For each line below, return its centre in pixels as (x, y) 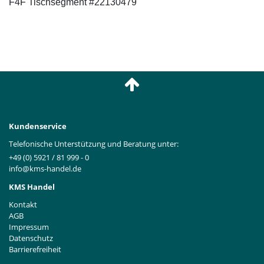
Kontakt (23, 204)
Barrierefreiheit (35, 249)
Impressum (29, 227)
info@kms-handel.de (45, 168)
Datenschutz (31, 238)
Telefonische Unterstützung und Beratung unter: (94, 144)
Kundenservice (38, 126)
